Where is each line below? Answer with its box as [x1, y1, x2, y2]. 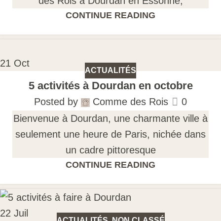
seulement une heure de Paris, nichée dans [15, 128, 206, 140]
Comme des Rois [93, 96, 169, 108]
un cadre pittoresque [65, 144, 156, 155]
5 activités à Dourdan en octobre [28, 79, 193, 92]
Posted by [34, 96, 78, 108]
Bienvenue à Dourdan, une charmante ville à [13, 112, 208, 124]
